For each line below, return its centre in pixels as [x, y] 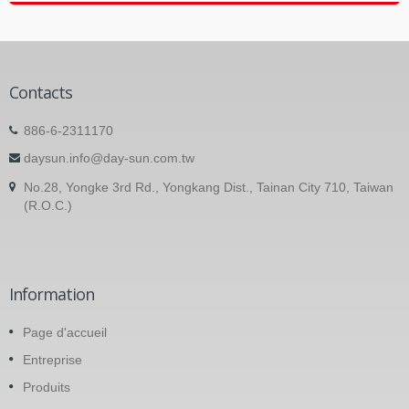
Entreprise [52, 360]
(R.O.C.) [48, 206]
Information [52, 294]
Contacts [41, 93]
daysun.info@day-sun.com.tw [109, 158]
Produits [47, 388]
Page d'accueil [65, 333]
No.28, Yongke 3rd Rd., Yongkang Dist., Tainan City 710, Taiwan [209, 188]
